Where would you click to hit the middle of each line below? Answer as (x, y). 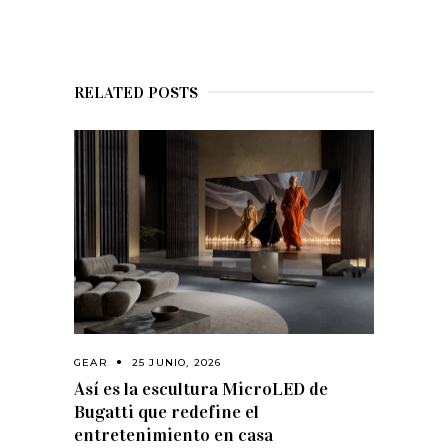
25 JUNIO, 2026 (176, 363)
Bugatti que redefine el (166, 412)
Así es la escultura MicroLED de (201, 389)
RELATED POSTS (136, 92)
